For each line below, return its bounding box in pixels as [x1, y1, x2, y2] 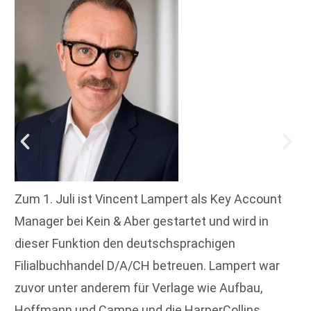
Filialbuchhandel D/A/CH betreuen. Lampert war [15, 258, 280, 274]
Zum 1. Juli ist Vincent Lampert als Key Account [15, 192, 282, 207]
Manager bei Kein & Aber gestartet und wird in [15, 214, 269, 229]
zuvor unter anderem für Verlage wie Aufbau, [15, 280, 262, 296]
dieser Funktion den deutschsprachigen [15, 236, 235, 251]
